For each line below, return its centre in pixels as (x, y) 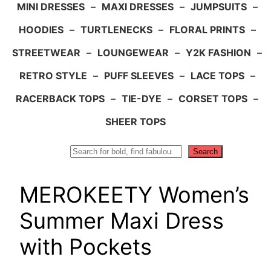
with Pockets (86, 247)
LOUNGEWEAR (133, 52)
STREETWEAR (46, 52)
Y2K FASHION (218, 52)
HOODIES (41, 29)
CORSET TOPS (213, 98)
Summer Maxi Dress (122, 220)
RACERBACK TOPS (60, 98)
